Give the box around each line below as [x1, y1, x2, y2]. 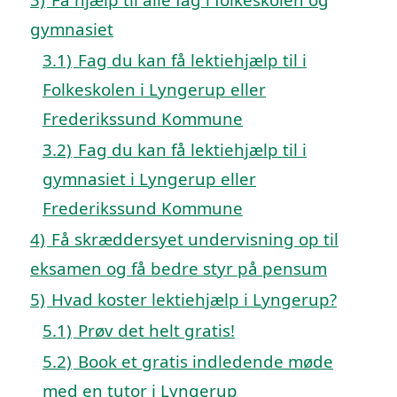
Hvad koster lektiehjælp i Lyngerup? [51, 287, 337, 310]
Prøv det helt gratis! [78, 318, 235, 341]
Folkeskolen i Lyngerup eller [43, 77, 266, 100]
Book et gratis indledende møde [78, 349, 333, 372]
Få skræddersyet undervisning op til [51, 227, 339, 250]
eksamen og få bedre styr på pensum [30, 256, 327, 279]
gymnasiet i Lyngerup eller [43, 167, 256, 190]
